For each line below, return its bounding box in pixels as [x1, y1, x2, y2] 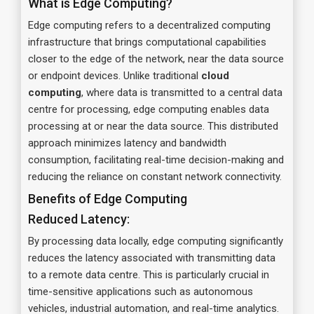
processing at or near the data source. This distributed [28, 119, 278, 132]
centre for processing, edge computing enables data [28, 102, 269, 116]
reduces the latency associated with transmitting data [28, 251, 275, 264]
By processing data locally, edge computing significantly [28, 234, 283, 247]
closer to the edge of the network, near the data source [28, 52, 284, 65]
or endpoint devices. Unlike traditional [28, 69, 201, 82]
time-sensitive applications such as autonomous [28, 285, 253, 298]
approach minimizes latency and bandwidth [28, 136, 226, 149]
